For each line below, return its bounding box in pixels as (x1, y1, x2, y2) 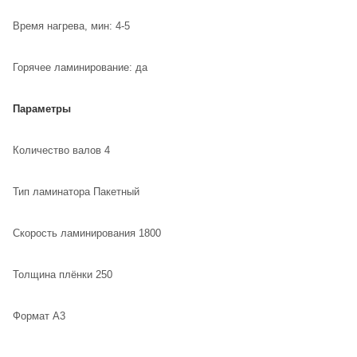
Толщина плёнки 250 (13, 268, 112, 280)
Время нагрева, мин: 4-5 (13, 19, 130, 32)
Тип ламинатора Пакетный (13, 185, 139, 198)
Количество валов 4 (13, 143, 110, 156)
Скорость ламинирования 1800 (13, 226, 161, 239)
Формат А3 (13, 309, 65, 322)
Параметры (13, 102, 71, 115)
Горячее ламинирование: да (13, 61, 147, 73)
